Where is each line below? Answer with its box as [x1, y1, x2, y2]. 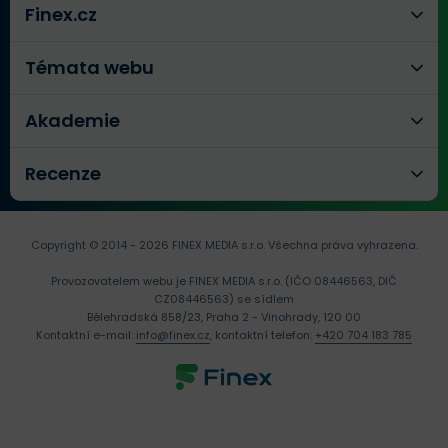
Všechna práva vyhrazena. [264, 237, 418, 254]
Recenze [25, 161, 101, 187]
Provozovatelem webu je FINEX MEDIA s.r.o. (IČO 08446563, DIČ [51, 273, 397, 290]
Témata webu [25, 55, 154, 81]
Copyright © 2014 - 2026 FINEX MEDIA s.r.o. [30, 237, 265, 254]
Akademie [25, 108, 120, 134]
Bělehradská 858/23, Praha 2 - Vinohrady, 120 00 [87, 309, 361, 326]
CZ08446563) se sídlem [154, 291, 294, 308]
